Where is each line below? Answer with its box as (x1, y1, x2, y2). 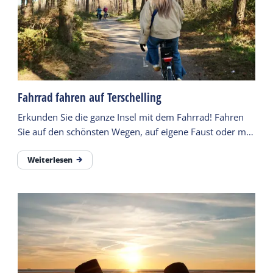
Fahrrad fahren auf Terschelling (18, 89, 162, 105)
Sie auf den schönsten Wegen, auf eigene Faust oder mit (18, 125, 252, 138)
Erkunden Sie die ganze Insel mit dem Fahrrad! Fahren (18, 110, 244, 123)
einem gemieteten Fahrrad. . (18, 140, 136, 152)
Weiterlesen (27, 154, 73, 165)
